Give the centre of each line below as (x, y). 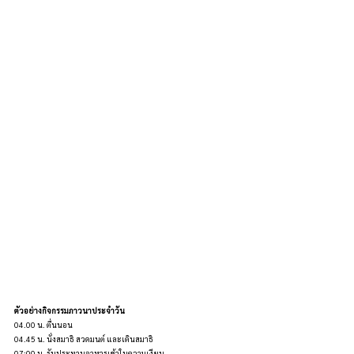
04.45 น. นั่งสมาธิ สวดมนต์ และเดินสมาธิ (84, 339)
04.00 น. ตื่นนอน (43, 324)
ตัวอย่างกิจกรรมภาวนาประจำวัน (70, 310)
